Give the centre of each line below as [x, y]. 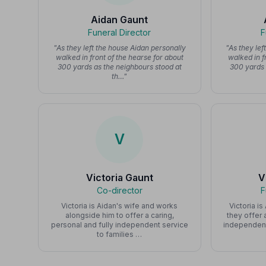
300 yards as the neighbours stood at [119, 67]
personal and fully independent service [119, 225]
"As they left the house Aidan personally [119, 48]
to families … [120, 234]
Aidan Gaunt [120, 20]
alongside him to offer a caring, [119, 215]
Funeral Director [120, 32]
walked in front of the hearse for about [119, 57]
